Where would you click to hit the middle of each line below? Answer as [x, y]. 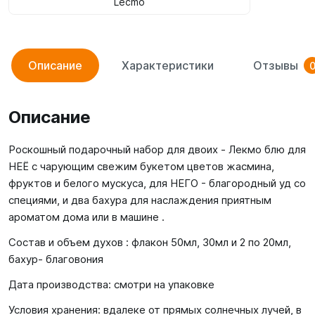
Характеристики [168, 65]
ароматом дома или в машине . [86, 217]
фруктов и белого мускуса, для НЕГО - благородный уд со [157, 183]
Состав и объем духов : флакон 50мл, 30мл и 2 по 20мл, [150, 242]
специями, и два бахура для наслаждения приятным [140, 200]
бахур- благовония [56, 259]
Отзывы [276, 65]
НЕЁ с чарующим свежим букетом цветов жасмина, [141, 166]
